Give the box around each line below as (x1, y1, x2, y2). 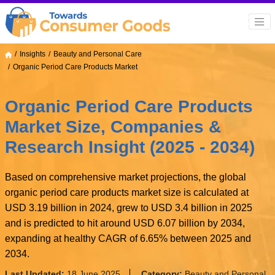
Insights (19, 50, 45, 59)
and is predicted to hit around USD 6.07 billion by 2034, (4, 218, 245, 229)
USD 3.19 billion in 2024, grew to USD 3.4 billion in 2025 (4, 203, 252, 214)
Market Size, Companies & (4, 117, 221, 137)
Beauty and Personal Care (53, 50, 142, 59)
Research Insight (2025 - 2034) (4, 137, 255, 157)
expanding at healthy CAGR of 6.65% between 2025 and (4, 233, 251, 244)
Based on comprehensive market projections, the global (4, 172, 246, 183)
